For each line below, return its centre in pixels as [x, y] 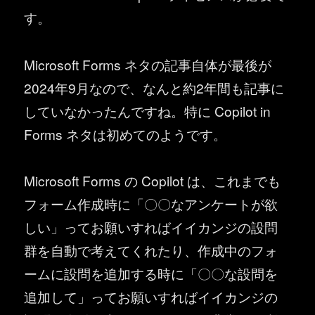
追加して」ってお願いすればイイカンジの [151, 297]
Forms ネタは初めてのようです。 [126, 134]
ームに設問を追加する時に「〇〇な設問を [151, 274]
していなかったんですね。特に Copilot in [148, 110]
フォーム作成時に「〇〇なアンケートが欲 [151, 204]
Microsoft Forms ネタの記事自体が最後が [148, 64]
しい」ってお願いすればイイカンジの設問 [151, 227]
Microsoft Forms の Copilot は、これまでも [153, 181]
